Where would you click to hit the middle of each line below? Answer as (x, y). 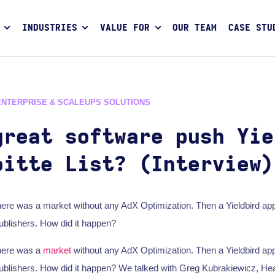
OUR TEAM (195, 28)
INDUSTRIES (49, 28)
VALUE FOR (125, 28)
